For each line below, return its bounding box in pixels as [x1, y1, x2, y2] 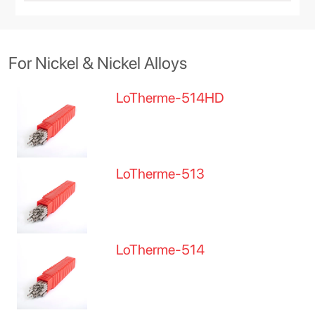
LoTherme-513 [116, 165, 205, 182]
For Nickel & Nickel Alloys [8, 53, 187, 73]
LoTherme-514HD [116, 89, 225, 106]
